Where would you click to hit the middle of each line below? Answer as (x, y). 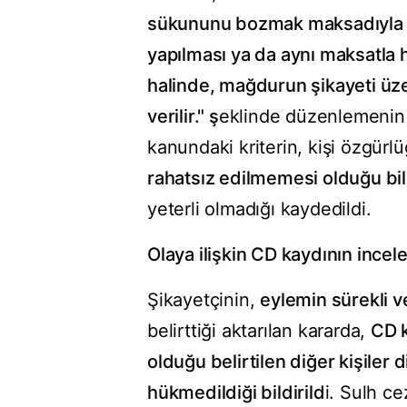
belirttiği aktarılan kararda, (259, 331)
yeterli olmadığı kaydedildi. (259, 209)
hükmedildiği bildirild (236, 393)
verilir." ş (183, 117)
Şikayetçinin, (204, 300)
